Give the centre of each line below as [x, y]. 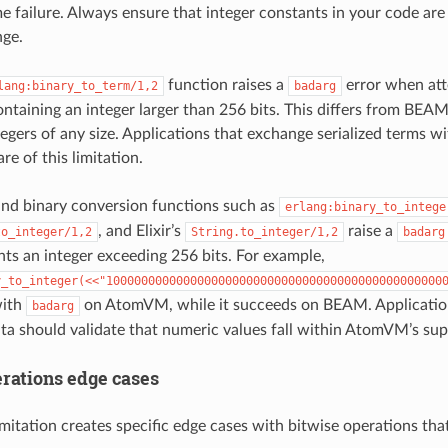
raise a [370, 231]
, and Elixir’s [141, 231]
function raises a [225, 85]
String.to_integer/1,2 [264, 232]
